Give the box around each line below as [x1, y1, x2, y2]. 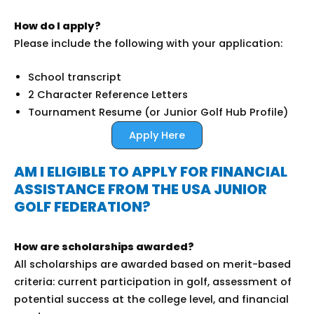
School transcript [28, 70, 121, 85]
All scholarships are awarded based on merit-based [14, 257, 291, 272]
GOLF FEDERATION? [14, 197, 151, 217]
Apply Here [129, 128, 185, 143]
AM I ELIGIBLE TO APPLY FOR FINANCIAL [14, 162, 287, 182]
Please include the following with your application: [14, 36, 282, 50]
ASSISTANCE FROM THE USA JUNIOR [14, 179, 267, 200]
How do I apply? [14, 18, 101, 33]
